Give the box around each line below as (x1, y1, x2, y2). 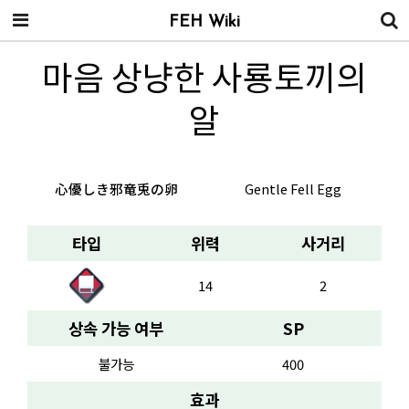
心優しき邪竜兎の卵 (54, 178, 178, 198)
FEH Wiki (169, 14, 240, 31)
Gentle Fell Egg (245, 178, 341, 198)
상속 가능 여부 (68, 316, 163, 340)
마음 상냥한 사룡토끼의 (42, 51, 367, 100)
